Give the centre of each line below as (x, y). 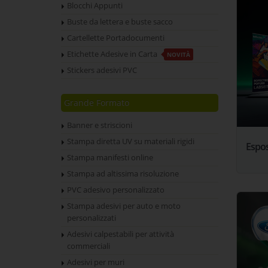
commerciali (89, 246)
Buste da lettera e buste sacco (120, 22)
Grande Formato (97, 103)
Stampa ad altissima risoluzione (123, 174)
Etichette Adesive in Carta (113, 54)
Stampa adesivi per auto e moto (124, 206)
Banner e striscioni (100, 125)
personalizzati (92, 218)
